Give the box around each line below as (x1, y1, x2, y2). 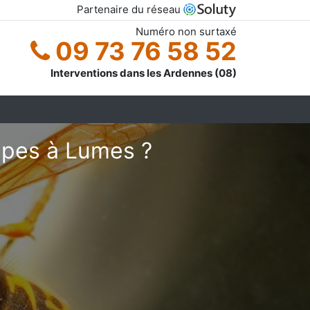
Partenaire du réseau (77, 3, 183, 16)
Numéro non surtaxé (136, 24, 237, 38)
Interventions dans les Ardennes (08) (51, 66, 237, 80)
